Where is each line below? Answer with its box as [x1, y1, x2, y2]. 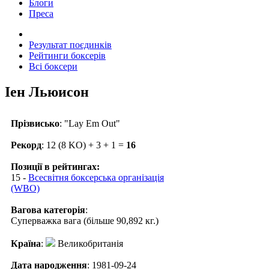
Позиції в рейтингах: [11, 161, 100, 172]
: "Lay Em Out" [59, 118, 120, 128]
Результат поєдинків [29, 39, 112, 50]
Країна [11, 238, 41, 249]
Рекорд [11, 139, 41, 150]
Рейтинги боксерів [29, 50, 106, 61]
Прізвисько [11, 118, 59, 128]
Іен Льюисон [5, 83, 89, 100]
